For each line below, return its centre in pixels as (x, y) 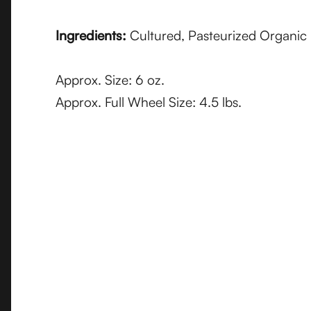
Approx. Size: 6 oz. (110, 80)
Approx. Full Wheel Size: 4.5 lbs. (149, 102)
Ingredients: (93, 35)
